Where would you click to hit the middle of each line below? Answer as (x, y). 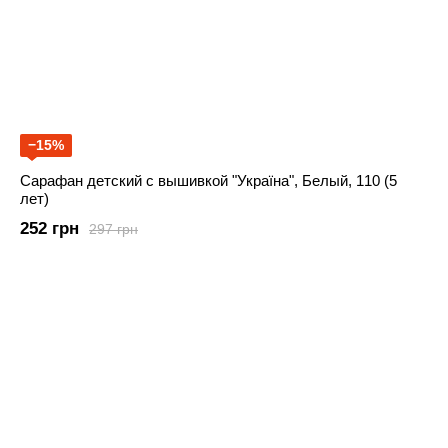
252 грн (49, 229)
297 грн (113, 228)
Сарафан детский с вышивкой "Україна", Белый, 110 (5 (208, 181)
